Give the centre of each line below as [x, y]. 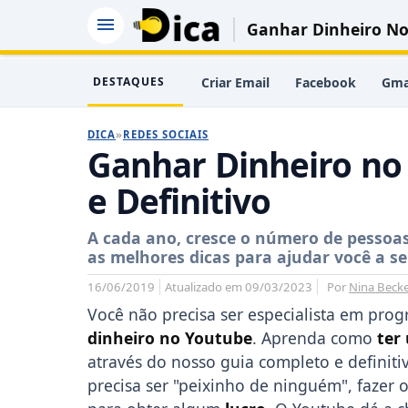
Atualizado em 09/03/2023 [239, 287]
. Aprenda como [315, 338]
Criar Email [235, 82]
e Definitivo [179, 201]
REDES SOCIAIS [166, 134]
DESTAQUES [129, 81]
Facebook [326, 82]
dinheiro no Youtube [170, 338]
